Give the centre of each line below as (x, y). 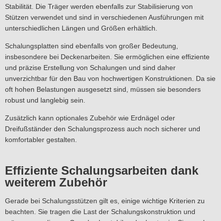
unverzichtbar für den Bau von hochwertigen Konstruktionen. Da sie (110, 78)
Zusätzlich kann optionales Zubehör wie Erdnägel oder (90, 118)
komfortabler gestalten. (41, 140)
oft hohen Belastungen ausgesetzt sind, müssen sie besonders (103, 89)
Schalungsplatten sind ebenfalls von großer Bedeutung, (92, 46)
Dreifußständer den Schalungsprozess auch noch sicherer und (103, 129)
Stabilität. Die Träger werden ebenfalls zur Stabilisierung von (99, 6)
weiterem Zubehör (56, 182)
